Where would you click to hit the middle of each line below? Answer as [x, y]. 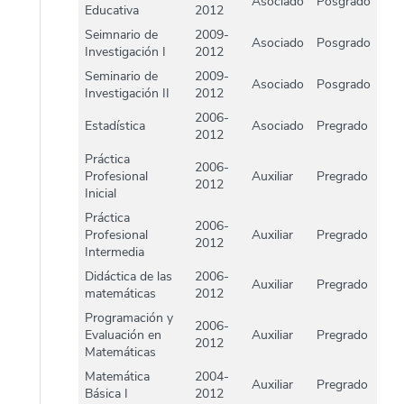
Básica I [106, 393]
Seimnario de [121, 34]
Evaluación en [123, 335]
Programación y [129, 317]
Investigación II [127, 93]
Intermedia [115, 252]
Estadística [115, 125]
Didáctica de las [129, 276]
